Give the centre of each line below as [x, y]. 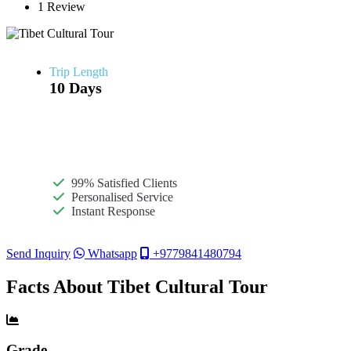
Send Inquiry [38, 253]
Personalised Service [121, 197]
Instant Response [112, 211]
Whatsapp [111, 253]
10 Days [76, 87]
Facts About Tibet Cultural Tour [137, 286]
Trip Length [79, 71]
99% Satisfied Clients [123, 183]
